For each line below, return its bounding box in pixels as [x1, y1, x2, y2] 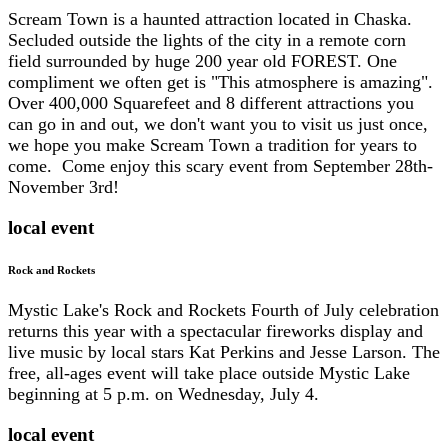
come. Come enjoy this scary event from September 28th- [8, 155, 433, 176]
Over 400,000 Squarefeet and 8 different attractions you [8, 92, 414, 113]
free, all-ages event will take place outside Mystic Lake [8, 363, 410, 384]
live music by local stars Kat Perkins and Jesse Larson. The [8, 342, 440, 363]
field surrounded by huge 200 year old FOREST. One [8, 50, 397, 71]
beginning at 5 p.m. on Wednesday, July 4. [8, 384, 329, 405]
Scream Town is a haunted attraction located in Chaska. [8, 8, 412, 29]
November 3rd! [8, 176, 124, 197]
